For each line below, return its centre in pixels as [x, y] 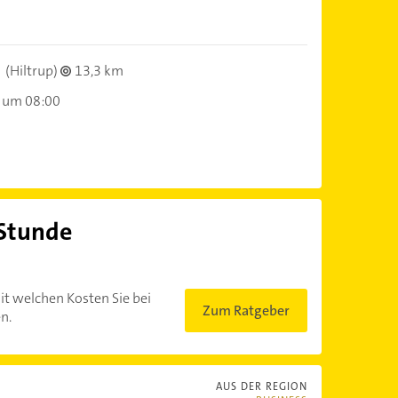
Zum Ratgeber [246, 311]
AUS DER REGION [261, 387]
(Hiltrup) [31, 70]
